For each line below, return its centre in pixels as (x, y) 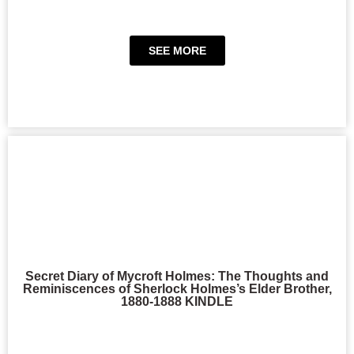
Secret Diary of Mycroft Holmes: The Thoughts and (177, 276)
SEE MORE (177, 51)
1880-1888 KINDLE (177, 301)
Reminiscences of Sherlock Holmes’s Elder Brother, (177, 289)
